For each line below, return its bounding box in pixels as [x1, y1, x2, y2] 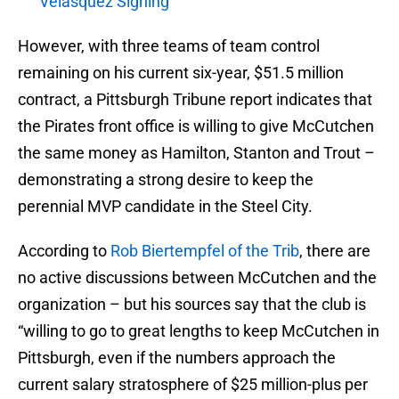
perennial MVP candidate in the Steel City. [18, 197, 313, 216]
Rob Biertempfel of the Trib [110, 241, 299, 261]
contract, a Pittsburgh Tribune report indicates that [18, 90, 372, 110]
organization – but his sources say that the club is [18, 295, 366, 314]
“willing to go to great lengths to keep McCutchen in [18, 322, 379, 341]
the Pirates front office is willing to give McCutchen [18, 117, 374, 136]
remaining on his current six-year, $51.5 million [18, 63, 344, 83]
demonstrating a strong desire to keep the [18, 170, 313, 190]
